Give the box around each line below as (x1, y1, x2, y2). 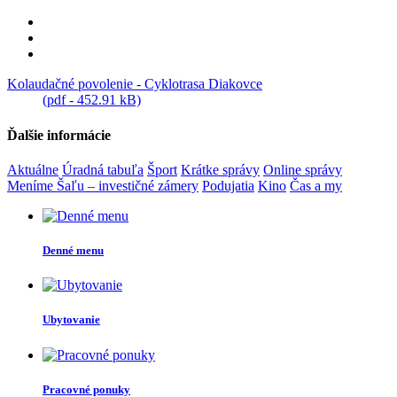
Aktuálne (7, 161, 58, 177)
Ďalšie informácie (7, 127, 111, 143)
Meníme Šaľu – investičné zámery (7, 177, 198, 193)
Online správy (263, 161, 342, 177)
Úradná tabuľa (62, 161, 144, 177)
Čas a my (290, 177, 342, 193)
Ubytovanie (43, 313, 100, 327)
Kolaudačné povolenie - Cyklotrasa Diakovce (7, 76, 262, 92)
